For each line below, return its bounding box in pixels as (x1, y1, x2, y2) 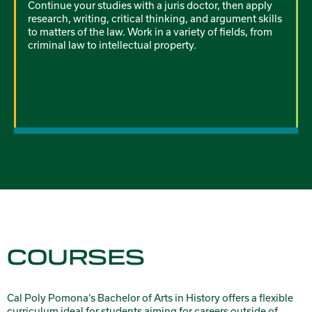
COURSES (7, 244, 145, 271)
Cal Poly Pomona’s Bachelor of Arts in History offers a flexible (7, 292, 293, 304)
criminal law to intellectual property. (28, 39, 196, 52)
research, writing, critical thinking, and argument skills (28, 13, 282, 25)
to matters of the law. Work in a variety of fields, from (28, 26, 272, 38)
